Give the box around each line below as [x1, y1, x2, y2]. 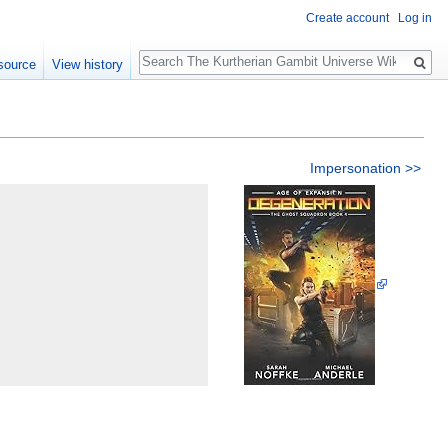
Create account [306, 11, 389, 26]
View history [51, 57, 123, 73]
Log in [398, 11, 432, 26]
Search [137, 39, 204, 62]
